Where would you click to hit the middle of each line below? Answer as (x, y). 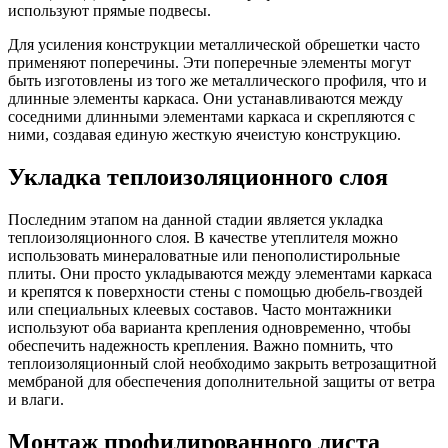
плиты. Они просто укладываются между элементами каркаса (220, 274)
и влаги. (36, 400)
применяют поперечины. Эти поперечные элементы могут (209, 63)
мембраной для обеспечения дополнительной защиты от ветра (221, 382)
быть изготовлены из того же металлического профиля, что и (217, 81)
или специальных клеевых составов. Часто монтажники (200, 310)
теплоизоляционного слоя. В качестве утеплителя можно (203, 238)
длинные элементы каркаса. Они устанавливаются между (205, 99)
